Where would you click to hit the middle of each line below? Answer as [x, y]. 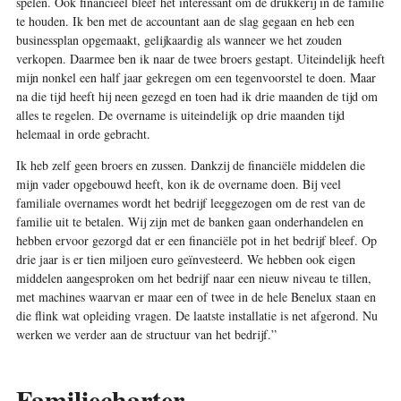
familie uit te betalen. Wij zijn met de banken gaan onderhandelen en [189, 222]
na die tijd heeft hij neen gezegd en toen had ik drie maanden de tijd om [196, 97]
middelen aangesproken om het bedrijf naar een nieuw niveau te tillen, [193, 278]
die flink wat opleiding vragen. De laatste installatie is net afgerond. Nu [196, 316]
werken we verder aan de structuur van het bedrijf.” [146, 335]
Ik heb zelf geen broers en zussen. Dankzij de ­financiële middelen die [190, 166]
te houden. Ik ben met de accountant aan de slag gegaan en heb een [185, 21]
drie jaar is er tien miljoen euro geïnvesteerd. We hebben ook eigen [185, 260]
